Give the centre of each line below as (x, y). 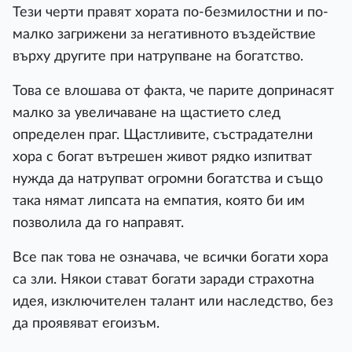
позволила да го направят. (98, 223)
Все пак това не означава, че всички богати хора (170, 257)
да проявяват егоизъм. (86, 323)
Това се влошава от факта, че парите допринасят (173, 91)
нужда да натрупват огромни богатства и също (168, 179)
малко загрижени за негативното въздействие (164, 34)
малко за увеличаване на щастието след (147, 113)
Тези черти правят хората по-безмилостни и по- (170, 12)
